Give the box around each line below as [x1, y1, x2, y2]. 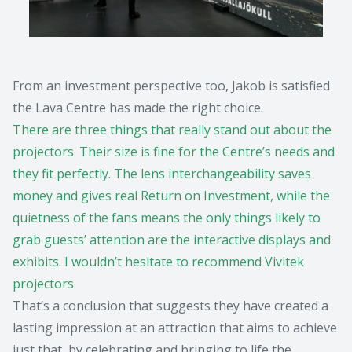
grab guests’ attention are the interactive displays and [13, 231, 331, 249]
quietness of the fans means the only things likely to [13, 209, 321, 227]
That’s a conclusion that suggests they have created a [13, 297, 328, 315]
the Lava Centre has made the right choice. [13, 99, 263, 117]
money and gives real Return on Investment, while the [13, 187, 330, 205]
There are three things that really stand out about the [13, 121, 332, 139]
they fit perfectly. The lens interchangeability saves [13, 165, 311, 183]
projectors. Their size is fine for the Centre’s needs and [13, 143, 335, 161]
